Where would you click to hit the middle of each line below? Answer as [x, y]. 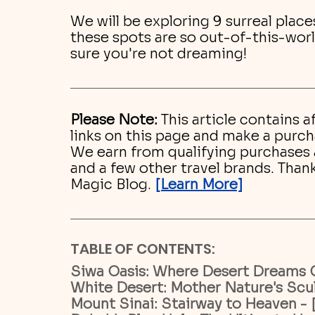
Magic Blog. [112, 185]
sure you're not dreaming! [159, 54]
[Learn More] [199, 185]
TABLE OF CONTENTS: [143, 249]
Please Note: [114, 120]
